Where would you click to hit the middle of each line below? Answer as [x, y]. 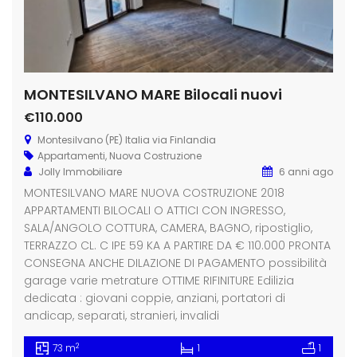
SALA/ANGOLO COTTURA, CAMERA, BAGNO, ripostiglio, [168, 228]
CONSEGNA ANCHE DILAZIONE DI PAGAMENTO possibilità [175, 263]
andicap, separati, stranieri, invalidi [122, 316]
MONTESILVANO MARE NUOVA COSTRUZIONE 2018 [154, 193]
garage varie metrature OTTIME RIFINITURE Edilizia [159, 281]
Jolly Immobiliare [80, 172]
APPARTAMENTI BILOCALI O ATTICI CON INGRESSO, [155, 211]
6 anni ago [305, 172]
